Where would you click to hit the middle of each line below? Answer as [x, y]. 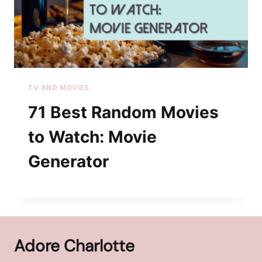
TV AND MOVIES [59, 88]
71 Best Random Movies [123, 112]
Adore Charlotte [74, 246]
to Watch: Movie [92, 137]
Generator [68, 161]
